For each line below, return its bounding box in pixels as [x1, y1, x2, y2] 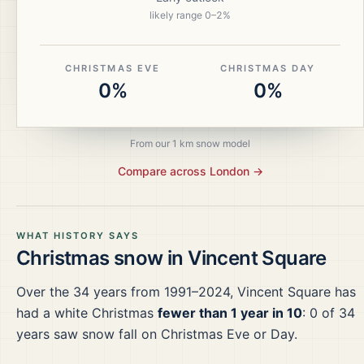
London [209, 164, 249, 178]
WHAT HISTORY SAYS [16, 230, 140, 241]
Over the [16, 284, 73, 300]
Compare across [117, 164, 210, 178]
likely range [149, 9, 205, 21]
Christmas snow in [16, 246, 188, 270]
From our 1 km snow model [130, 137, 250, 149]
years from [89, 284, 164, 300]
